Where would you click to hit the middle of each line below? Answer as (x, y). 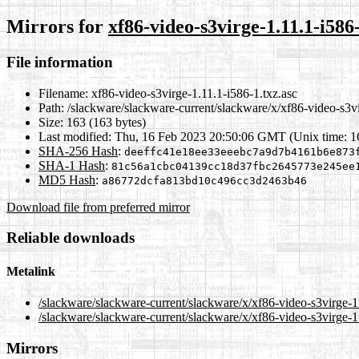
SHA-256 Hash (78, 151)
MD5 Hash (67, 179)
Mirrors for (57, 26)
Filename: (63, 93)
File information (60, 62)
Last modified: (75, 136)
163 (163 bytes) (105, 122)
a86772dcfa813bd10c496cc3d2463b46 (204, 180)
